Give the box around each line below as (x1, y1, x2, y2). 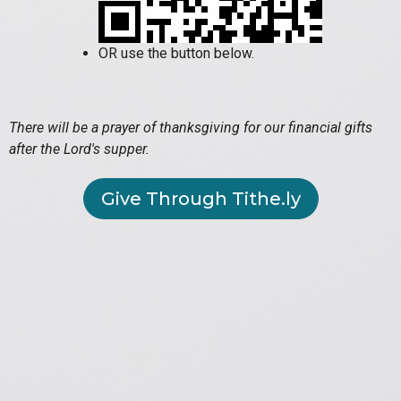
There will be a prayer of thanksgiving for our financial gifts (9, 119, 372, 137)
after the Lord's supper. (9, 141, 149, 158)
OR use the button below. (98, 45, 254, 63)
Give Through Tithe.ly (100, 188, 301, 210)
